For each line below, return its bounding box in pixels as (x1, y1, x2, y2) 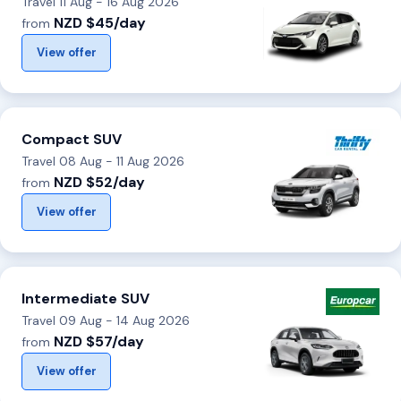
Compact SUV (21, 129, 122, 149)
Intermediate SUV (21, 288, 149, 308)
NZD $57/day (54, 331, 144, 351)
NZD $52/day (54, 172, 145, 192)
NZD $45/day (54, 13, 146, 32)
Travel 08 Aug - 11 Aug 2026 (21, 152, 184, 169)
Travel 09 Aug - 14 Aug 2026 (21, 311, 190, 328)
